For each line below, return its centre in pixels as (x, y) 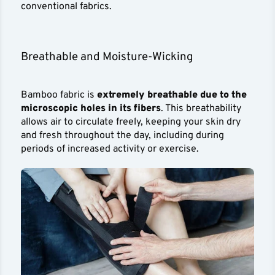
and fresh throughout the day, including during (123, 136)
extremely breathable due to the (172, 95)
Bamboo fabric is (59, 95)
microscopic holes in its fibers (91, 109)
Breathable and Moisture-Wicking (107, 57)
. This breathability (201, 109)
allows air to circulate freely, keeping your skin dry (131, 122)
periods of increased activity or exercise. (110, 149)
